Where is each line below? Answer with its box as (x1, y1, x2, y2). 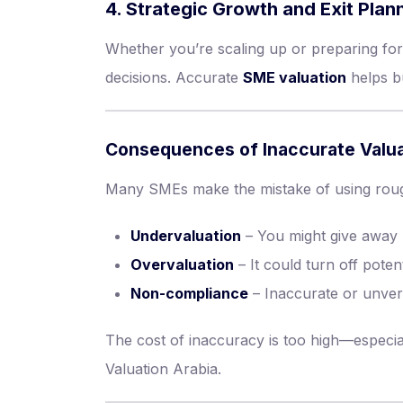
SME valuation (243, 68, 346, 86)
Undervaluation (130, 227, 241, 245)
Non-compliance (130, 284, 248, 302)
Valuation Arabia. (105, 360, 221, 378)
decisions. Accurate (105, 68, 243, 86)
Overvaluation (130, 255, 234, 273)
